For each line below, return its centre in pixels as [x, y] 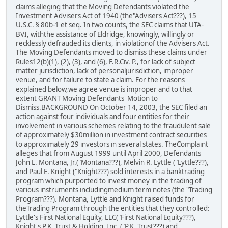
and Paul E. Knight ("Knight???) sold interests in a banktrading [110, 171]
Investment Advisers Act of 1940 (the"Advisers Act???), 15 [106, 16]
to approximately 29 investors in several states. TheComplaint [112, 144]
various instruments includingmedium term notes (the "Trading [114, 190]
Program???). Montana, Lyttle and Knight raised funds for [105, 199]
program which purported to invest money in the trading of [109, 180]
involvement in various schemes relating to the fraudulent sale [113, 125]
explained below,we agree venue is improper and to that [104, 89]
